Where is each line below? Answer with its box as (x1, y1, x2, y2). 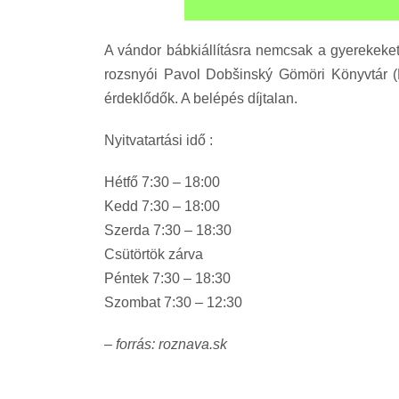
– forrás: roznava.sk (104, 336, 227, 352)
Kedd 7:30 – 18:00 (104, 198, 220, 214)
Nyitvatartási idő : (104, 132, 213, 148)
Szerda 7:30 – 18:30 (104, 222, 232, 238)
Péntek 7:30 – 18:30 (104, 270, 231, 286)
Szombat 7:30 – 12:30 (104, 294, 242, 310)
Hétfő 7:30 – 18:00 (104, 174, 220, 190)
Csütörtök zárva (104, 246, 203, 262)
